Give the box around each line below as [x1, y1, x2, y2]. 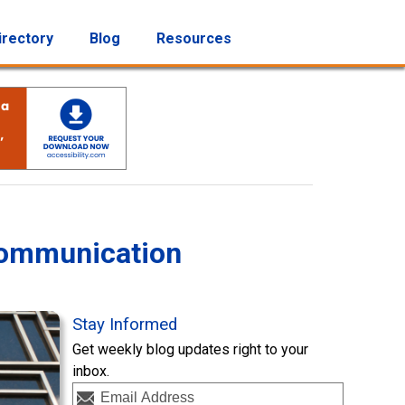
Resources [156, 30, 231, 47]
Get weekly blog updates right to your [72, 341, 308, 359]
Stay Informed [72, 315, 177, 335]
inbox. [72, 363, 109, 381]
